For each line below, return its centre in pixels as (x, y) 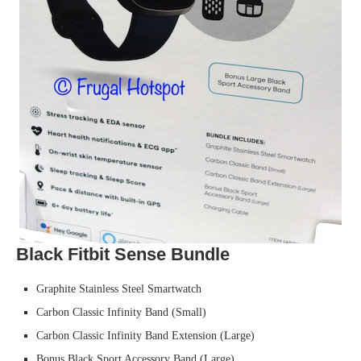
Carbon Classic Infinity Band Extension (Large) (145, 336)
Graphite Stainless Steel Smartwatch (119, 289)
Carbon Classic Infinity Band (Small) (121, 313)
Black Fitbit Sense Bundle (123, 255)
